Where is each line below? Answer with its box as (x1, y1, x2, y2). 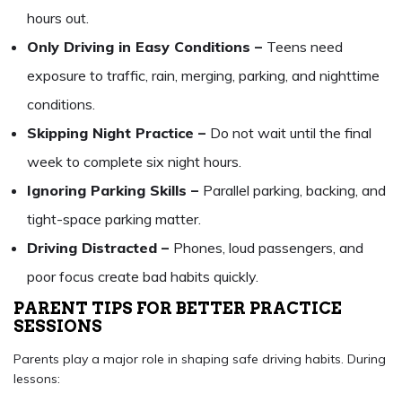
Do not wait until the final (210, 124, 371, 143)
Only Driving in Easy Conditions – (27, 38, 267, 57)
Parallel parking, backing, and (203, 181, 386, 200)
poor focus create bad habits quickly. (27, 267, 258, 286)
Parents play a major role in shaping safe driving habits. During (13, 351, 386, 368)
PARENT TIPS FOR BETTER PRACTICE (13, 299, 342, 319)
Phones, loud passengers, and (173, 239, 363, 258)
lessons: (13, 371, 60, 388)
